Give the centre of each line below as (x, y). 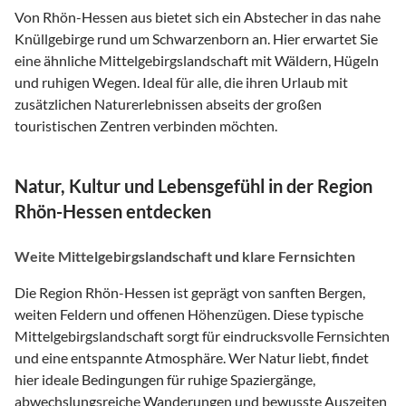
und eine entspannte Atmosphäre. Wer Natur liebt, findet (192, 358)
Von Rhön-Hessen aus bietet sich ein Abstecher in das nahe (198, 17)
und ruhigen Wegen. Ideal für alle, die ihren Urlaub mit (181, 82)
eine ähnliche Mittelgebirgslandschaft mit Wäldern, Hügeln (197, 61)
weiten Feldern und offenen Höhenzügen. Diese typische (189, 314)
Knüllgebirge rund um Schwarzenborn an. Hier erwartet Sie (196, 39)
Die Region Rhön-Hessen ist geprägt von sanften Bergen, (190, 293)
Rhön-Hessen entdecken (113, 212)
